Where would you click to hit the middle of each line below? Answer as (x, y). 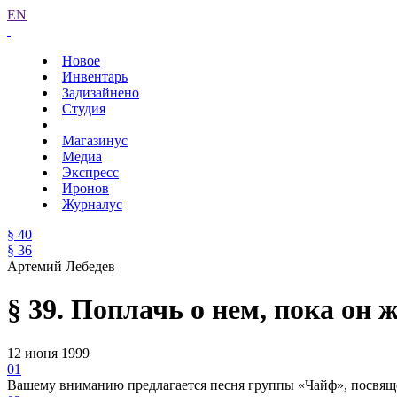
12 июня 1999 (48, 353)
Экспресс (90, 172)
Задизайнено (101, 93)
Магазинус (95, 140)
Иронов (86, 188)
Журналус (92, 204)
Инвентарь (95, 77)
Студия (84, 109)
